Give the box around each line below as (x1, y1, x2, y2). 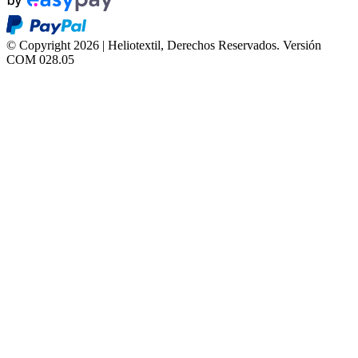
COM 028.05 (6, 52, 74, 66)
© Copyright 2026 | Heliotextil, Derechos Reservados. (6, 38, 280, 52)
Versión (283, 38, 321, 52)
